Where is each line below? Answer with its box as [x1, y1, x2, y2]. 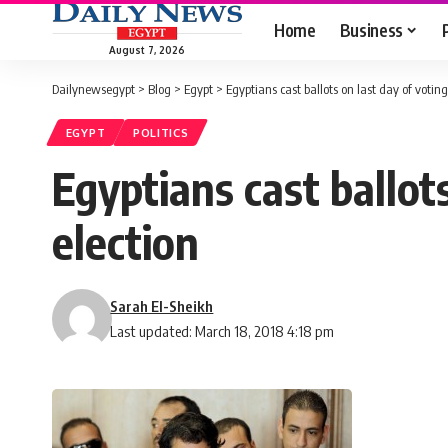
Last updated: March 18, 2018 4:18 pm [110, 322, 335, 341]
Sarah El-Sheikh [110, 297, 214, 316]
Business [339, 18, 403, 41]
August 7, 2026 [109, 43, 185, 56]
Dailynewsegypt [52, 81, 135, 97]
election [52, 214, 199, 271]
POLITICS [132, 125, 189, 141]
